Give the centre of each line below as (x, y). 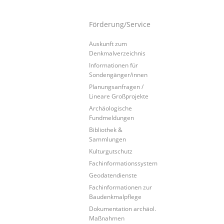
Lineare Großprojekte (119, 96)
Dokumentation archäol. (122, 208)
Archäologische (110, 108)
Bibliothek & (106, 129)
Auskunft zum (108, 43)
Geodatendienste (113, 175)
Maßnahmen (107, 218)
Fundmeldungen (111, 117)
